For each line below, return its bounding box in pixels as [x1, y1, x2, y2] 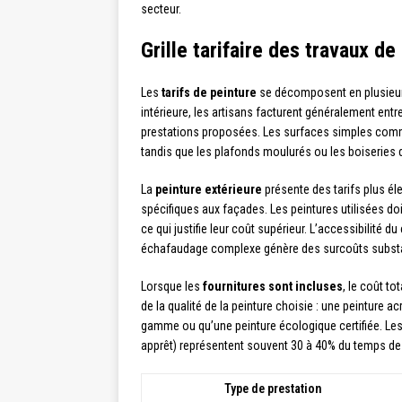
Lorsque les [141, 279, 203, 294]
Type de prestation [223, 381, 321, 397]
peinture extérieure [155, 182, 262, 197]
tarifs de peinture [162, 85, 257, 100]
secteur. [141, 2, 181, 17]
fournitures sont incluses [203, 279, 343, 294]
